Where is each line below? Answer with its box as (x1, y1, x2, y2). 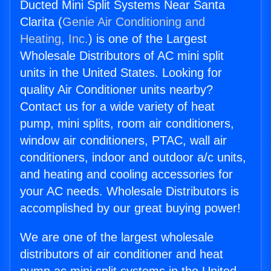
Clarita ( (20, 15, 62, 29)
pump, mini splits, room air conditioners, (20, 117, 234, 131)
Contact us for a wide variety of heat (20, 100, 215, 114)
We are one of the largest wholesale (20, 230, 214, 244)
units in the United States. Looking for (20, 66, 222, 80)
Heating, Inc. (20, 32, 88, 46)
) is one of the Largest (88, 32, 207, 46)
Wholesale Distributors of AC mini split (20, 49, 224, 63)
